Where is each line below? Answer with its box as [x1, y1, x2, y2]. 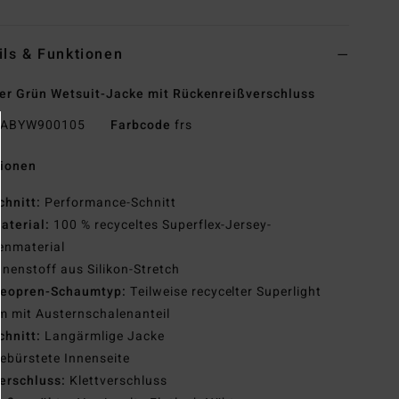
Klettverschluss [69, 371, 167, 391]
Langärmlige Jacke [45, 327, 165, 346]
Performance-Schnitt [45, 193, 176, 213]
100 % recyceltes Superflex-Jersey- [53, 216, 273, 235]
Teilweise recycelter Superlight [129, 282, 322, 302]
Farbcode [110, 116, 171, 135]
